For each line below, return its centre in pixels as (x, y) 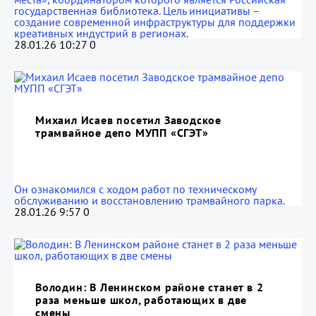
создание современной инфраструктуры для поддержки (155, 22)
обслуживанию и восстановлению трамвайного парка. (150, 200)
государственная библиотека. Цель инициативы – (137, 11)
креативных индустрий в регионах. (101, 33)
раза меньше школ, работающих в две (141, 300)
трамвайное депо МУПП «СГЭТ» (122, 133)
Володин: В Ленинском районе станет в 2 (150, 287)
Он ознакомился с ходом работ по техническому (135, 189)
